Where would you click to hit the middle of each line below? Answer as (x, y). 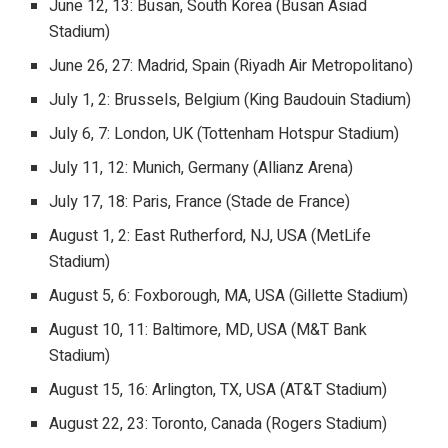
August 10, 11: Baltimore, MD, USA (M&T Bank (208, 330)
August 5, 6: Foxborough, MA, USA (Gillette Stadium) (231, 296)
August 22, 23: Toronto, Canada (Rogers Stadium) (220, 424)
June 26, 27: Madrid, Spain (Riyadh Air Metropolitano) (233, 66)
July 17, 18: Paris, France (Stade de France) (202, 202)
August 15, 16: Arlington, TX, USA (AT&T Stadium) (220, 390)
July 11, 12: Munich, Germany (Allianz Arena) (203, 168)
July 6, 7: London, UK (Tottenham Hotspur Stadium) (226, 134)
